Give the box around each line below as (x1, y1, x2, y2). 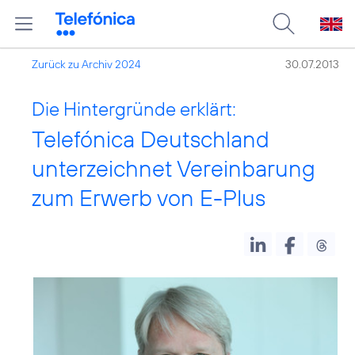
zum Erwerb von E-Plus (32, 183, 265, 212)
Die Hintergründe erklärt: (32, 97, 236, 120)
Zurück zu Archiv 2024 (32, 57, 141, 71)
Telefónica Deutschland (32, 124, 269, 154)
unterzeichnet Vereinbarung (32, 154, 315, 183)
